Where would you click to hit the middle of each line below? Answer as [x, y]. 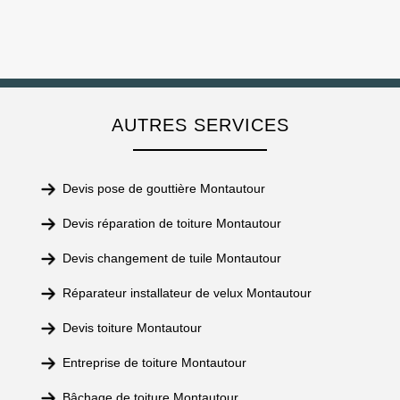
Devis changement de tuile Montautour [172, 258]
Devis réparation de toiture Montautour [172, 223]
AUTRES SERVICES [200, 125]
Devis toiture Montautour [132, 328]
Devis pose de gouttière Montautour [164, 188]
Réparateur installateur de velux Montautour [187, 293]
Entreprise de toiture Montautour [154, 362]
